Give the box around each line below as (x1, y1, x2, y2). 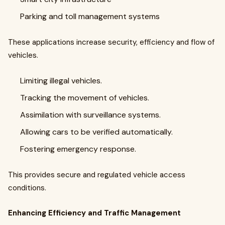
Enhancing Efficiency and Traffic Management (8, 208, 181, 218)
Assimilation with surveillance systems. (20, 109, 161, 120)
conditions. (8, 183, 46, 193)
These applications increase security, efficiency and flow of (8, 37, 214, 47)
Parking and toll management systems (20, 11, 160, 22)
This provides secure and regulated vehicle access (8, 170, 185, 180)
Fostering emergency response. (20, 144, 136, 154)
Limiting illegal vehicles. (20, 75, 102, 86)
